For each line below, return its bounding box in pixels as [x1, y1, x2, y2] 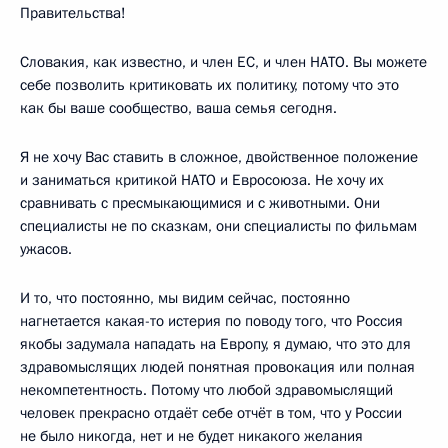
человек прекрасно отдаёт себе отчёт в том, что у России [20, 403, 402, 423]
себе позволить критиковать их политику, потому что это [20, 75, 399, 95]
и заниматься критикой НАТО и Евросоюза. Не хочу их [20, 170, 384, 190]
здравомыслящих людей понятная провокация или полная [20, 357, 415, 377]
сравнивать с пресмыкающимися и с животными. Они [20, 193, 380, 213]
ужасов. [20, 239, 72, 259]
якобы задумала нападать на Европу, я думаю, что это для [20, 334, 411, 354]
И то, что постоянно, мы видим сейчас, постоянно [20, 288, 350, 308]
